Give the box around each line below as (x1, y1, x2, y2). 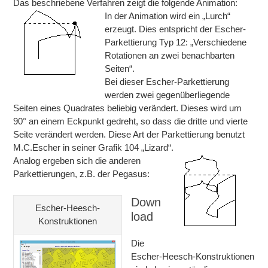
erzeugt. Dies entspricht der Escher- (105, 25, 246, 34)
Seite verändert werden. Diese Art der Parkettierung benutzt (13, 130, 245, 139)
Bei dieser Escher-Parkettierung (105, 77, 230, 87)
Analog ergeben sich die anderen (13, 156, 141, 166)
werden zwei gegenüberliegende (105, 90, 230, 100)
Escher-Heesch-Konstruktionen (131, 252, 255, 261)
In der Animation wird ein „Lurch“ (105, 11, 231, 21)
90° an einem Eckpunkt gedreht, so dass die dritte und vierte (13, 117, 248, 126)
